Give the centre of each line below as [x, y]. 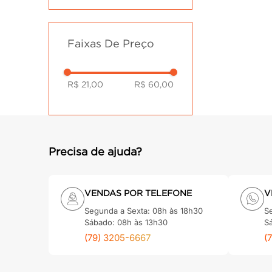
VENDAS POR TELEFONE [138, 193]
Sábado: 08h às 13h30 [126, 222]
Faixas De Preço [111, 43]
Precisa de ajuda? [95, 151]
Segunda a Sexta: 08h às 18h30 [144, 210]
